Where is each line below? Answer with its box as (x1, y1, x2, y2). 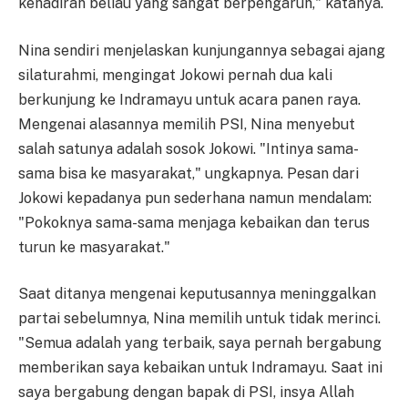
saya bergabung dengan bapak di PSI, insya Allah (18, 383, 354, 402)
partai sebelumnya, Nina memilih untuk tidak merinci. (18, 310, 381, 328)
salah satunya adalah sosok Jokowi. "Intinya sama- (18, 139, 359, 158)
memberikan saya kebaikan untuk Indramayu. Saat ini (18, 359, 382, 377)
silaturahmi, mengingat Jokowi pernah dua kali (18, 66, 332, 84)
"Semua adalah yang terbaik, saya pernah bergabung (18, 334, 382, 352)
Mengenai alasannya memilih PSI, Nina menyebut (18, 115, 355, 133)
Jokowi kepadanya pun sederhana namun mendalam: (18, 189, 372, 207)
